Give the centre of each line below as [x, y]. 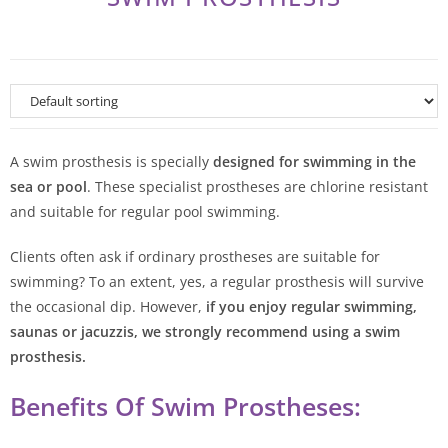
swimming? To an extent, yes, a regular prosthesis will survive [217, 281]
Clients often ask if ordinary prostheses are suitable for [195, 256]
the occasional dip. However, [108, 306]
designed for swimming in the [314, 161]
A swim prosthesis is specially [111, 161]
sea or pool [48, 186]
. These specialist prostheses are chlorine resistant [257, 186]
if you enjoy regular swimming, [311, 306]
